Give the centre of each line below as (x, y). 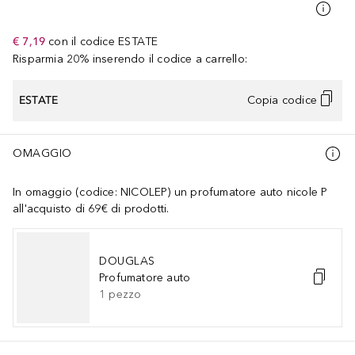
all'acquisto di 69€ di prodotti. (91, 208)
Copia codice (282, 101)
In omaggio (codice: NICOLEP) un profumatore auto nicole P (170, 192)
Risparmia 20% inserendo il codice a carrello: (130, 59)
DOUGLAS (127, 261)
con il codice (82, 41)
